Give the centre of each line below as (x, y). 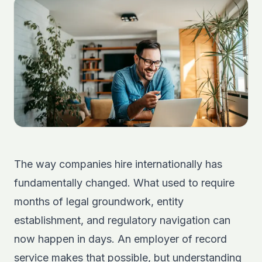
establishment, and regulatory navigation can (122, 220)
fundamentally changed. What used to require (124, 183)
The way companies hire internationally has (118, 164)
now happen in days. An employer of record (120, 239)
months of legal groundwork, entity (99, 201)
